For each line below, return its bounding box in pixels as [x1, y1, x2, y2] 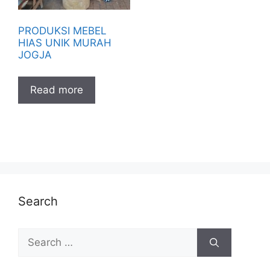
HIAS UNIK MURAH [18, 37, 111, 49]
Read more [30, 83, 83, 96]
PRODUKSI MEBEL [18, 25, 107, 37]
